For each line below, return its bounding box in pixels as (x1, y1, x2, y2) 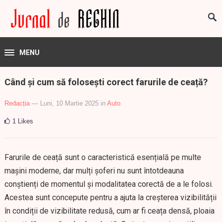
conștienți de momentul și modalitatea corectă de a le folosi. (4, 179, 213, 189)
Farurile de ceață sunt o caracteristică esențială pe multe (4, 153, 201, 162)
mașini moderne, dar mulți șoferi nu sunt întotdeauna (4, 166, 184, 175)
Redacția (4, 100, 30, 107)
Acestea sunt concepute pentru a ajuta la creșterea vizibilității (4, 193, 217, 202)
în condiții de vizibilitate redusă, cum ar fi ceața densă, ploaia (4, 206, 215, 216)
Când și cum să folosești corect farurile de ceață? (4, 77, 208, 87)
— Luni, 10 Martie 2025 (31, 100, 99, 107)
